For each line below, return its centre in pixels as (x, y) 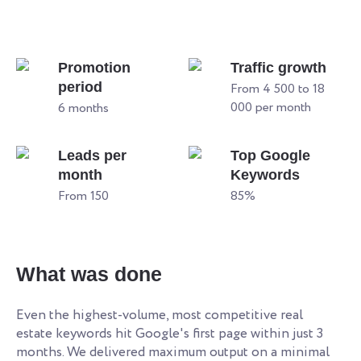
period (80, 87)
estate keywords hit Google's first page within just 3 (170, 334)
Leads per (92, 155)
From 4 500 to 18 (278, 89)
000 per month (271, 107)
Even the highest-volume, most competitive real (160, 315)
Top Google (270, 155)
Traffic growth (278, 67)
